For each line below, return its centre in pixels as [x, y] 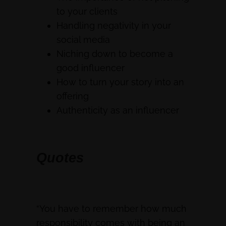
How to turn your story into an [120, 82]
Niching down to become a [115, 53]
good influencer [91, 68]
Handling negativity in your [114, 25]
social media [83, 39]
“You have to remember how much [111, 209]
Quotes [60, 158]
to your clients [87, 11]
